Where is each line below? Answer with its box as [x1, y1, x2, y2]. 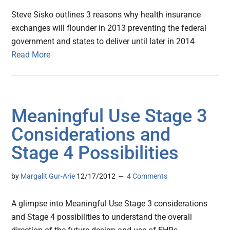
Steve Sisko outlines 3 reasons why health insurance [11, 10, 201, 20]
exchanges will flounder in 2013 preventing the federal [11, 23, 207, 33]
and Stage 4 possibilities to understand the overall [11, 212, 193, 222]
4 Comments [127, 172, 168, 181]
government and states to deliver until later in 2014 [11, 36, 195, 47]
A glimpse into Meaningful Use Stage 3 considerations [11, 199, 208, 209]
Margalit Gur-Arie [21, 172, 75, 181]
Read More [11, 50, 51, 60]
